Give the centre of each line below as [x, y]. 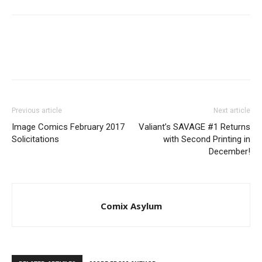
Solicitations [35, 139]
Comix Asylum [131, 206]
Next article [232, 110]
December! [230, 151]
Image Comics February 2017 [68, 127]
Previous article [37, 110]
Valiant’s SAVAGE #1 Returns [194, 127]
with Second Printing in [207, 139]
